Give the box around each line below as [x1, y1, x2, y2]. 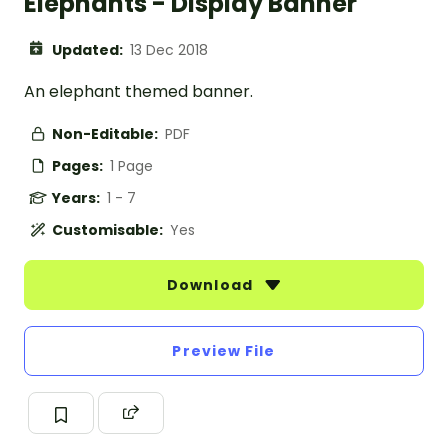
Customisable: [52, 220, 166, 241]
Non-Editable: [52, 124, 161, 145]
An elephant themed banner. [24, 80, 253, 104]
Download [167, 275, 257, 296]
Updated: [52, 40, 126, 61]
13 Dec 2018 [130, 40, 208, 61]
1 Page [110, 156, 153, 177]
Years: [52, 188, 103, 209]
